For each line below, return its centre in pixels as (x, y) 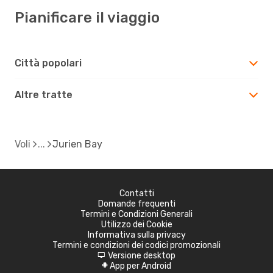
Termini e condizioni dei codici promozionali (136, 245)
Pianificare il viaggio (87, 17)
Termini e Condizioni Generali (136, 214)
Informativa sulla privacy (136, 235)
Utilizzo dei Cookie (136, 224)
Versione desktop (142, 255)
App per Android (140, 266)
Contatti (136, 193)
